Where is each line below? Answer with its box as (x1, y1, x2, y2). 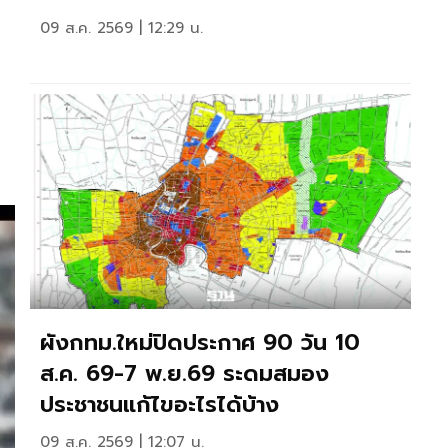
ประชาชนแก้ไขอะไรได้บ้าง (40, 387, 295, 421)
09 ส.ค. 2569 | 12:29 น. (40, 16, 203, 39)
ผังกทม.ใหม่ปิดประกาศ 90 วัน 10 (40, 325, 360, 359)
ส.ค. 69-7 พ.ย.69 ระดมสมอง (40, 356, 329, 390)
